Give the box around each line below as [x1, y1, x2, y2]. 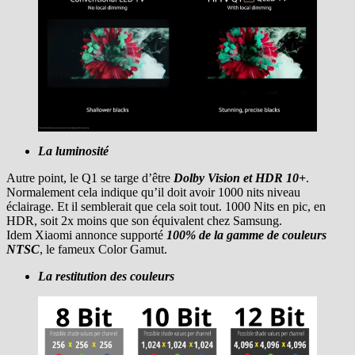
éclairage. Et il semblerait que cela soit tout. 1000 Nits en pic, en [6, 200, 326, 214]
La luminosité [38, 144, 109, 158]
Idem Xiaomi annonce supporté [6, 228, 166, 242]
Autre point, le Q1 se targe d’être [6, 171, 174, 185]
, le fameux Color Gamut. [40, 242, 167, 257]
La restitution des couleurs [38, 269, 174, 284]
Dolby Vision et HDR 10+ [174, 171, 306, 185]
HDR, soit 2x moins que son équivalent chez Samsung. [6, 214, 282, 228]
